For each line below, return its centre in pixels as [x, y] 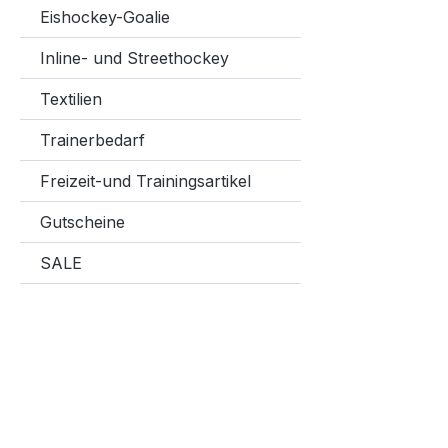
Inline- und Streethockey [134, 58]
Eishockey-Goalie [105, 17]
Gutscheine [82, 222]
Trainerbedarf [92, 140]
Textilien [71, 99]
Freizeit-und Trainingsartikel [145, 181]
